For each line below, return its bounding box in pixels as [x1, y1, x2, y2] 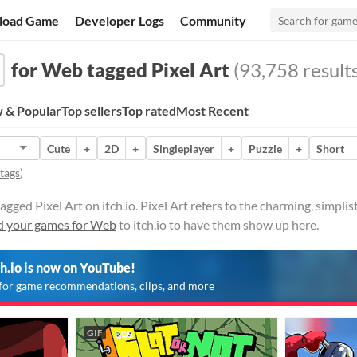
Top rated [122, 103, 176, 118]
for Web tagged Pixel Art [11, 58, 229, 81]
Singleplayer [153, 141, 214, 155]
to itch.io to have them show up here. [116, 217, 319, 232]
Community [180, 12, 247, 28]
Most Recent [176, 103, 249, 118]
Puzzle [249, 141, 282, 155]
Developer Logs [75, 12, 165, 28]
